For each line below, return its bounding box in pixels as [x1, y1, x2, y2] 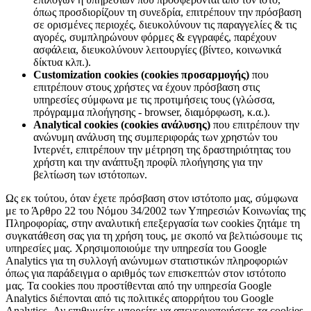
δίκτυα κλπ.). [33, 56, 91, 68]
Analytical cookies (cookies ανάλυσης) [33, 118, 210, 131]
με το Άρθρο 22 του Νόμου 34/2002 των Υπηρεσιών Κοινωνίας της [6, 204, 305, 217]
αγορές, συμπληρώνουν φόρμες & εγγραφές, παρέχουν [33, 31, 276, 43]
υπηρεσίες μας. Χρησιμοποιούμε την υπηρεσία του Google [6, 242, 267, 254]
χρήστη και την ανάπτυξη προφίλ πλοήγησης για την [33, 155, 262, 168]
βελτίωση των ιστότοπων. [33, 168, 147, 180]
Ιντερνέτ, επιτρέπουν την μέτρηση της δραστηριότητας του [33, 143, 291, 155]
